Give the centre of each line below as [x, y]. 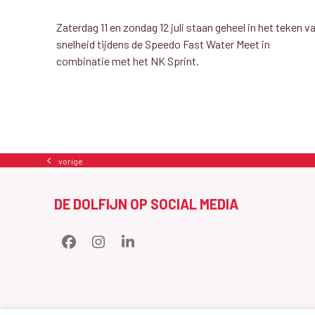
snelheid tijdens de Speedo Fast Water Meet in [163, 44]
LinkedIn [154, 247]
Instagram [128, 247]
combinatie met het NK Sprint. [127, 61]
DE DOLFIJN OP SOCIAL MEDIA [147, 204]
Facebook [98, 247]
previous [64, 166]
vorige [70, 161]
